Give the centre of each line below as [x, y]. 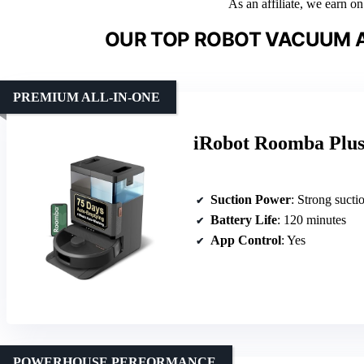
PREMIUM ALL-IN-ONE [87, 97]
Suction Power [251, 199]
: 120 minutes [312, 219]
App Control [246, 240]
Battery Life [244, 219]
